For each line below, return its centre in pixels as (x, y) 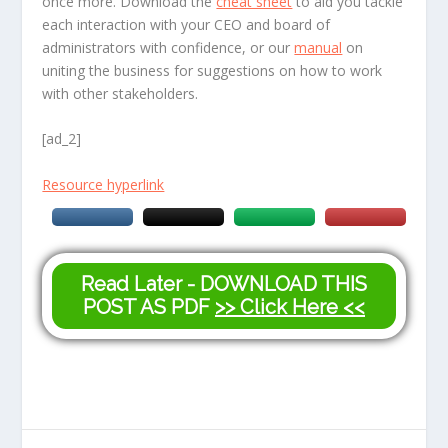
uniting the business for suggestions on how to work (212, 70)
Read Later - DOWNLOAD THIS (224, 284)
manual (318, 47)
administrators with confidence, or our (168, 47)
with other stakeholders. (120, 93)
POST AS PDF (149, 307)
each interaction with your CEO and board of (186, 24)
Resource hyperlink (103, 185)
